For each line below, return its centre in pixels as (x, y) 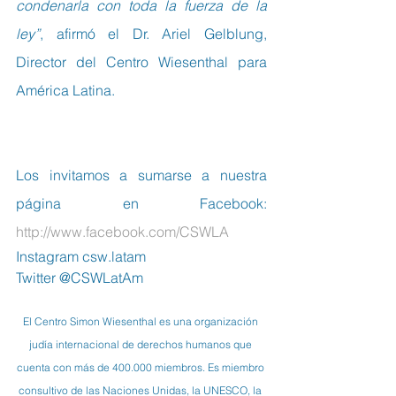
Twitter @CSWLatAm (80, 277)
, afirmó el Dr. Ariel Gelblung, (153, 33)
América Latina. (65, 90)
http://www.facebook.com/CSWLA (122, 231)
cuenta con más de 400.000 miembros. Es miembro (141, 367)
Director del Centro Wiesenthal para (141, 61)
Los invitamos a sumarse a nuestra (141, 175)
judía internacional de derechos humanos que (141, 344)
